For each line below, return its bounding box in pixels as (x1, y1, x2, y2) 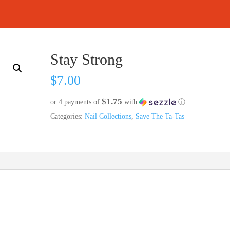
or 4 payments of (50, 98, 102, 106)
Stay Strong (50, 51, 123, 68)
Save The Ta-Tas (136, 112, 185, 120)
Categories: (50, 112, 85, 120)
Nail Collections (85, 112, 132, 120)
